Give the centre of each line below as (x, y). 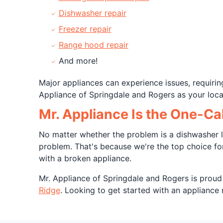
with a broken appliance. (85, 158)
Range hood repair (93, 45)
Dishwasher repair (92, 13)
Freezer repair (85, 29)
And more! (78, 61)
